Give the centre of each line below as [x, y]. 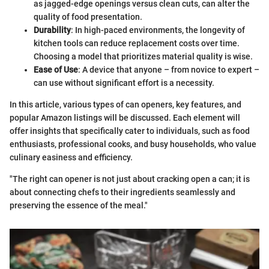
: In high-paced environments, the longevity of [158, 30]
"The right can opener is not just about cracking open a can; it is [130, 179]
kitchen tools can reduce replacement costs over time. [137, 43]
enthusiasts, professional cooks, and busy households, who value [133, 144]
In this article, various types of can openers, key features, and [125, 104]
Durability [52, 30]
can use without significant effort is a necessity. [124, 83]
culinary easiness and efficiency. [71, 157]
